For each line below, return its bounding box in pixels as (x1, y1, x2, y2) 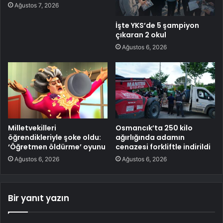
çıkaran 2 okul (115, 30, 166, 40)
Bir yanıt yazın (8, 192, 69, 205)
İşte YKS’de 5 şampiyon (115, 20, 199, 31)
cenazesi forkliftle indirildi (115, 142, 211, 152)
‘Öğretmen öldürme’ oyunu (8, 142, 106, 152)
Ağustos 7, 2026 (14, 1, 59, 9)
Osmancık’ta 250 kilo (115, 123, 193, 133)
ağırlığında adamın (115, 132, 185, 143)
